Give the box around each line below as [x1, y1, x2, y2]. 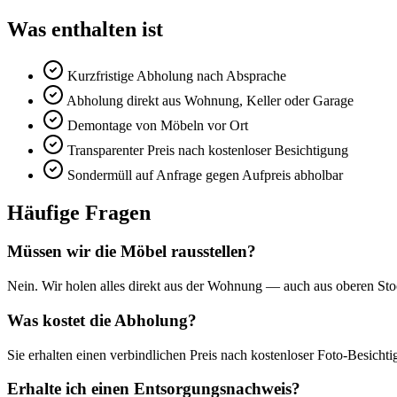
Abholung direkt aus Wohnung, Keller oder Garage [66, 92, 354, 108]
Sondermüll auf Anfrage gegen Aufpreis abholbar [67, 167, 343, 183]
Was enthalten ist [7, 17, 163, 41]
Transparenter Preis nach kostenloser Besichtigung [67, 142, 348, 158]
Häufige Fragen [7, 200, 151, 224]
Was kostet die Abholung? [7, 310, 197, 330]
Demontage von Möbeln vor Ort [67, 117, 248, 133]
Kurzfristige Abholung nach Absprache [67, 67, 286, 83]
